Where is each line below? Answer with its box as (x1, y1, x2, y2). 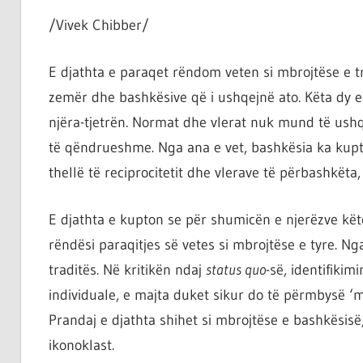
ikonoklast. (48, 336, 114, 355)
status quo (205, 261, 266, 280)
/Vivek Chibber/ (48, 16, 149, 35)
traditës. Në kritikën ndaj (48, 261, 206, 280)
